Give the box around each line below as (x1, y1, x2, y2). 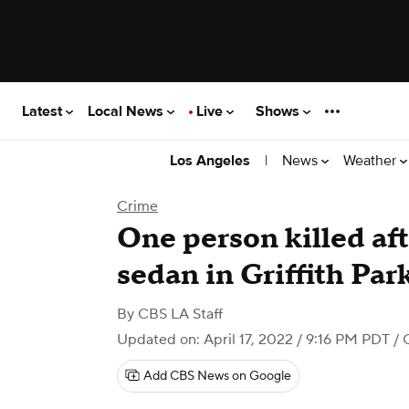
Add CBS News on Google (143, 368, 291, 384)
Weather (343, 151, 400, 170)
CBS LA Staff (138, 305, 223, 323)
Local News (88, 101, 167, 121)
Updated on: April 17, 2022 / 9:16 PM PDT (117, 330, 390, 349)
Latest (22, 101, 66, 121)
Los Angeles (170, 152, 250, 170)
